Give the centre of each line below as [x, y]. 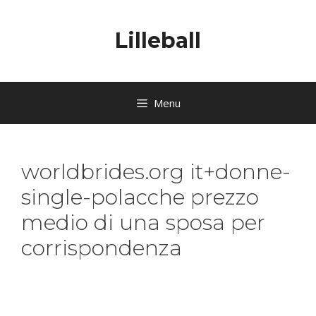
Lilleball [158, 41]
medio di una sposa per [143, 223]
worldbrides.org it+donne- [156, 172]
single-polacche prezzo [140, 197]
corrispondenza [102, 248]
